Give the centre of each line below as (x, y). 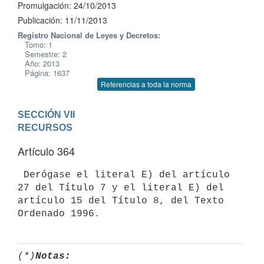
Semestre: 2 (42, 54)
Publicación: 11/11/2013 (62, 20)
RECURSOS (45, 127)
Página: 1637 (44, 73)
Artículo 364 (46, 151)
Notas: (53, 256)
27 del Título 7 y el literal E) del (121, 188)
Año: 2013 (39, 63)
